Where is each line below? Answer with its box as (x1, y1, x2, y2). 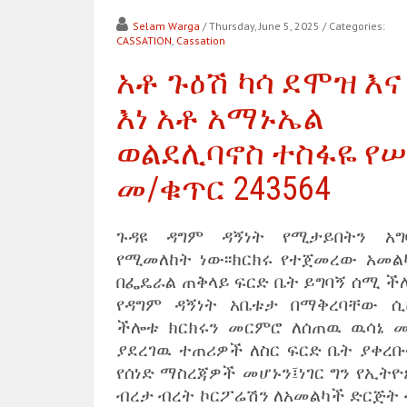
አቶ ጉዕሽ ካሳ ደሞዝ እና (116, 64, 402, 102)
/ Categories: (323, 19, 385, 33)
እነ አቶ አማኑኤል (116, 99, 323, 137)
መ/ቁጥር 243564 (116, 170, 331, 208)
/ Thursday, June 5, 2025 (203, 19, 320, 33)
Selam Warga (133, 19, 200, 33)
